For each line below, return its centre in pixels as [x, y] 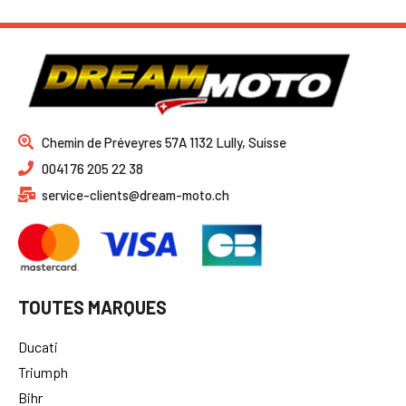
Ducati [38, 347]
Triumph [43, 372]
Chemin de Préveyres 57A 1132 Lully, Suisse [164, 142]
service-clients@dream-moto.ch [136, 194]
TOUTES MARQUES [92, 308]
